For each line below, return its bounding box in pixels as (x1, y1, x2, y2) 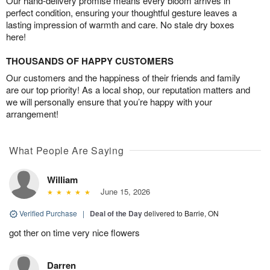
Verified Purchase (17, 207, 79, 218)
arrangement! (6, 107, 58, 120)
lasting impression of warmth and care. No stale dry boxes (6, 17, 234, 31)
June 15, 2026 (95, 185, 150, 197)
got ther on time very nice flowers (9, 225, 140, 239)
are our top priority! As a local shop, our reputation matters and (6, 83, 250, 96)
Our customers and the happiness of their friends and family (6, 71, 240, 84)
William (47, 172, 78, 186)
